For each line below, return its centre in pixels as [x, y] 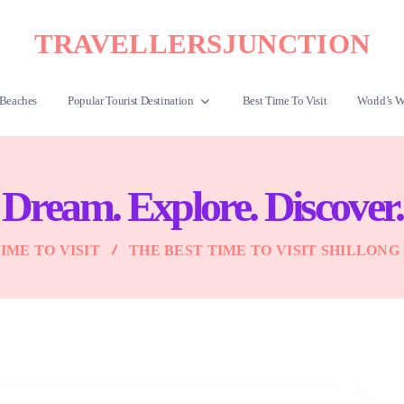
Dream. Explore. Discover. [202, 206]
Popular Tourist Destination [131, 101]
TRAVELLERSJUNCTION [202, 44]
